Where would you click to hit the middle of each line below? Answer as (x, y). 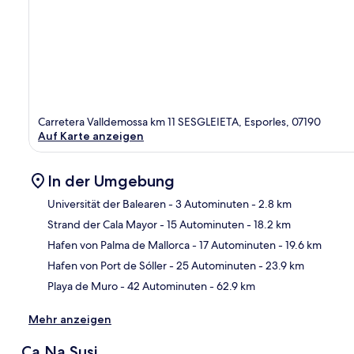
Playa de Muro (83, 286)
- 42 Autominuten (162, 286)
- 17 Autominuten (233, 245)
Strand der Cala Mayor (102, 224)
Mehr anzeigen (70, 319)
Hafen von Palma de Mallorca (119, 245)
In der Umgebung (111, 181)
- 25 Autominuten (211, 265)
